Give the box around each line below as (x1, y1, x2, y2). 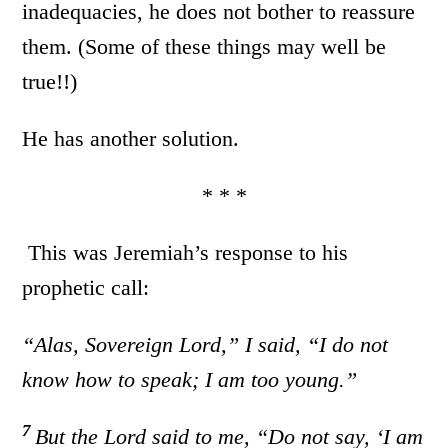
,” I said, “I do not (221, 332, 389, 358)
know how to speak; (22, 367, 200, 393)
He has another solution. (22, 126, 240, 152)
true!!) (22, 69, 78, 95)
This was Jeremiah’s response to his (22, 240, 349, 266)
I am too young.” (205, 367, 358, 393)
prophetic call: (22, 275, 150, 301)
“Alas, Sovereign (22, 332, 174, 358)
